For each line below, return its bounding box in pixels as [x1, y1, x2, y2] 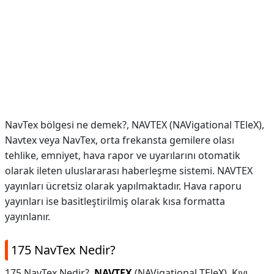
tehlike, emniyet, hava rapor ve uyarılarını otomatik [5, 149, 240, 162]
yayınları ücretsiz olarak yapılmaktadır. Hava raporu [5, 179, 242, 193]
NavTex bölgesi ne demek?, [5, 118, 131, 131]
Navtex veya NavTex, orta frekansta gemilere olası [5, 133, 234, 147]
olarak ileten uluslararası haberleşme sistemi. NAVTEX [5, 164, 253, 177]
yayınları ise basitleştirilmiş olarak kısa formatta [5, 194, 225, 208]
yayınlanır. [5, 210, 50, 223]
